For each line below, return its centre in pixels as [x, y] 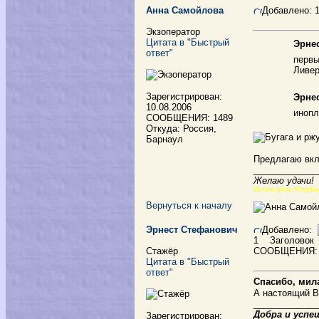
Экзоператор [173, 32]
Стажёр [162, 251]
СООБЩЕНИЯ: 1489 [189, 118]
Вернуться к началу [189, 205]
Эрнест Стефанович [192, 230]
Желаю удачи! [284, 181]
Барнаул [164, 139]
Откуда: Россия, [181, 129]
